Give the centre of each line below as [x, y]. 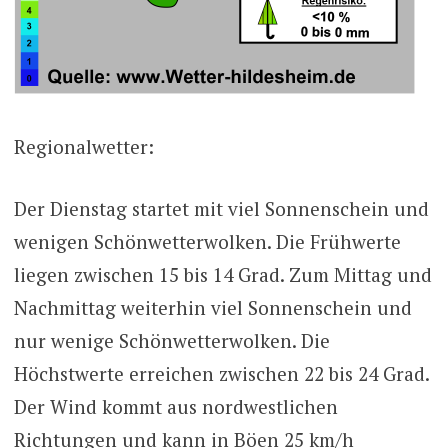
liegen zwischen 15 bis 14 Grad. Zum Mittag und [222, 274]
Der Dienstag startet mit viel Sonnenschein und [221, 208]
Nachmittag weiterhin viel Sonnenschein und [212, 307]
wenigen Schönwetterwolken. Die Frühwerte [207, 241]
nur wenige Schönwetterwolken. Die [171, 340]
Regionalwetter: [83, 147]
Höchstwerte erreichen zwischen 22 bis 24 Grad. [221, 373]
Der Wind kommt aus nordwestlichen [175, 406]
